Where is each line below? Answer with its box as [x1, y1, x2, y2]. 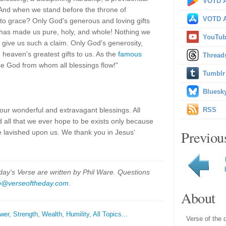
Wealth [42, 210, 62, 218]
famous [118, 50, 142, 58]
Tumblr [203, 70, 225, 77]
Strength [13, 210, 38, 218]
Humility [66, 210, 89, 218]
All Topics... [93, 210, 128, 218]
